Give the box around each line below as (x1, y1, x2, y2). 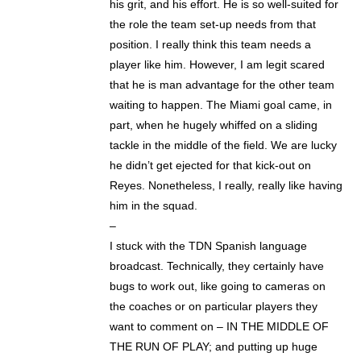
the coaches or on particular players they (110, 300, 318, 313)
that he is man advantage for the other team (110, 78, 335, 92)
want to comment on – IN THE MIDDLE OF (110, 320, 330, 334)
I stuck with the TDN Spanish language (110, 239, 308, 253)
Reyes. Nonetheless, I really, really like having (110, 179, 343, 193)
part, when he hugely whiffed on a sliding (110, 118, 318, 132)
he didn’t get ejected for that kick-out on (110, 159, 312, 172)
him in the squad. (110, 199, 198, 213)
